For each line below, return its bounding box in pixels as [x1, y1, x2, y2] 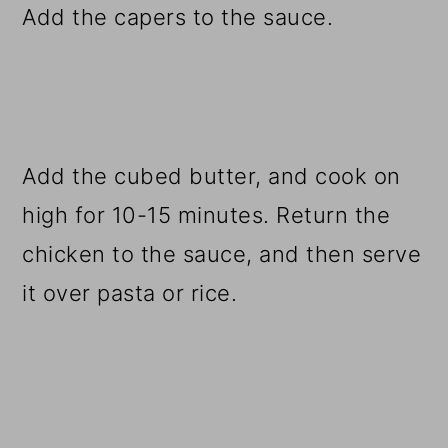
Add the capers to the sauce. [22, 3, 334, 30]
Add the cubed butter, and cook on [22, 162, 401, 189]
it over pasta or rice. [22, 279, 238, 306]
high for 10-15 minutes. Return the [22, 201, 391, 228]
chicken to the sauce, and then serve [22, 240, 422, 267]
